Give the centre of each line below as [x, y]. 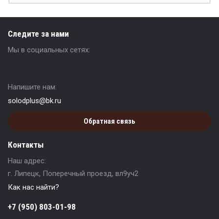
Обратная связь [109, 121]
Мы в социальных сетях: [49, 50]
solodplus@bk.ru [34, 101]
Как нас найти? [33, 187]
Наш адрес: [27, 161]
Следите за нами [38, 34]
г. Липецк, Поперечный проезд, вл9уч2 [73, 174]
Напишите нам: [32, 87]
